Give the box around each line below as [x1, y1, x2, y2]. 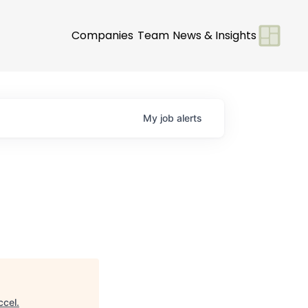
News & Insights [173, 27, 256, 43]
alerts [177, 112, 202, 124]
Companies [71, 27, 133, 43]
